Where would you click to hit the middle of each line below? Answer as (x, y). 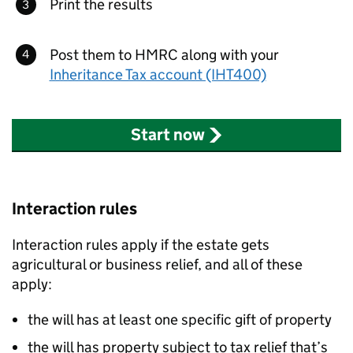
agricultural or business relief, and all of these (157, 264)
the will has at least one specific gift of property (181, 320)
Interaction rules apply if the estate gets (141, 245)
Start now (167, 135)
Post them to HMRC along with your (164, 54)
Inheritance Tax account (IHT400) (158, 74)
